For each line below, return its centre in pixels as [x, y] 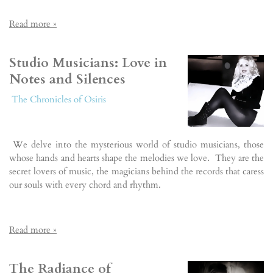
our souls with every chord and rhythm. [85, 184]
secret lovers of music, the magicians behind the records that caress [136, 171]
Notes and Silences [67, 80]
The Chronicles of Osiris [59, 99]
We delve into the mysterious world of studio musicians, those [136, 144]
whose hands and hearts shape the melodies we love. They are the [136, 158]
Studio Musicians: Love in [88, 63]
